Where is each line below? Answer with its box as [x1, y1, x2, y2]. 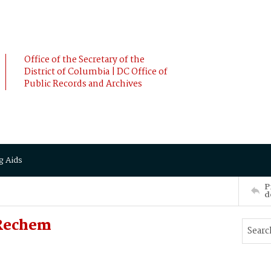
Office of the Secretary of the [24, 53, 145, 67]
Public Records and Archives [24, 77, 142, 91]
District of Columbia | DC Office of [24, 65, 168, 79]
